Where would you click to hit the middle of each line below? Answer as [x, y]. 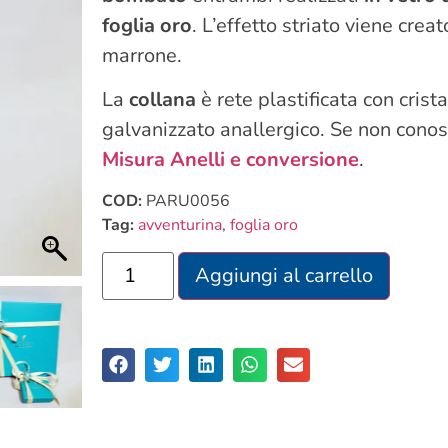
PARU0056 [187, 201]
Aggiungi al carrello [284, 275]
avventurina [179, 225]
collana [162, 99]
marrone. [141, 55]
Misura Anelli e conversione [230, 159]
